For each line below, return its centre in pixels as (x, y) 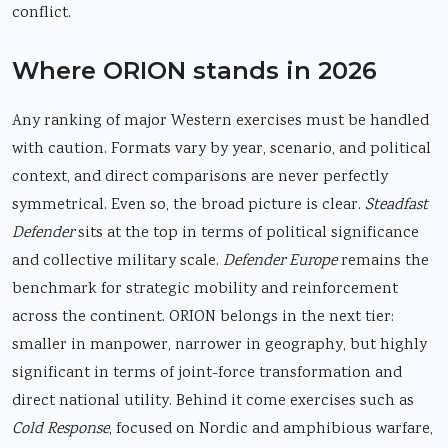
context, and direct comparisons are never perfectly (200, 177)
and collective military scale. (117, 261)
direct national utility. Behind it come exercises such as (213, 401)
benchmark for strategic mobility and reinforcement (205, 289)
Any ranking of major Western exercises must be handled (220, 121)
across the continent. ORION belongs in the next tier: (203, 317)
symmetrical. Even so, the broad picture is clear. (188, 205)
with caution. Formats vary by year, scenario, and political (221, 149)
